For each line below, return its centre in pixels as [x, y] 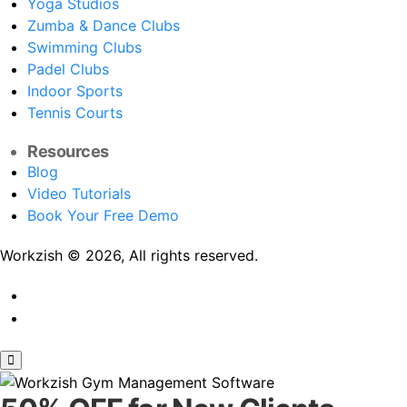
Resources [68, 152]
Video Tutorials [79, 194]
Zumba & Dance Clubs [104, 26]
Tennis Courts [75, 113]
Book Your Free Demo [103, 216]
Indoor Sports [75, 91]
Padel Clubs [68, 69]
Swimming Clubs [84, 48]
